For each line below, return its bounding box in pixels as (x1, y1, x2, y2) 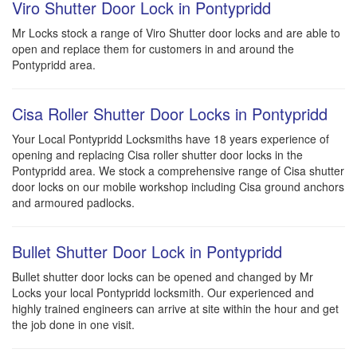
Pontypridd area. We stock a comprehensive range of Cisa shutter (12, 163, 344, 179)
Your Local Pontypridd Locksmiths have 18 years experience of (12, 131, 329, 147)
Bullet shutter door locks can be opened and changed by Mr (12, 269, 313, 285)
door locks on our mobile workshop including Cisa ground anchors (12, 178, 344, 195)
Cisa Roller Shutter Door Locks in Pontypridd (12, 102, 328, 126)
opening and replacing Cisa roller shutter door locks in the (12, 147, 303, 163)
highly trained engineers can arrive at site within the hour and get (12, 300, 339, 317)
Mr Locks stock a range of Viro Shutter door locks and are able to (12, 25, 340, 41)
